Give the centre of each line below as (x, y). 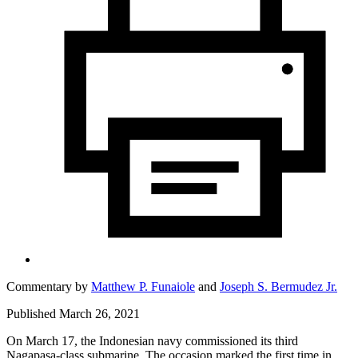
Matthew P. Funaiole (143, 286)
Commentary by (49, 286)
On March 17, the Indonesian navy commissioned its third (152, 340)
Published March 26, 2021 (73, 313)
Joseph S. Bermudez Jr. (278, 286)
